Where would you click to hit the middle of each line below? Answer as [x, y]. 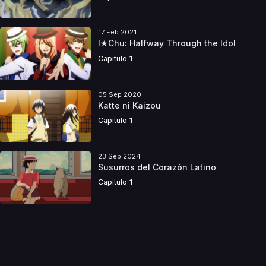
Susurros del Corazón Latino [157, 167]
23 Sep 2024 [119, 156]
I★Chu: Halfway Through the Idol [167, 43]
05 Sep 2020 [119, 94]
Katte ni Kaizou [129, 105]
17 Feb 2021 [117, 32]
